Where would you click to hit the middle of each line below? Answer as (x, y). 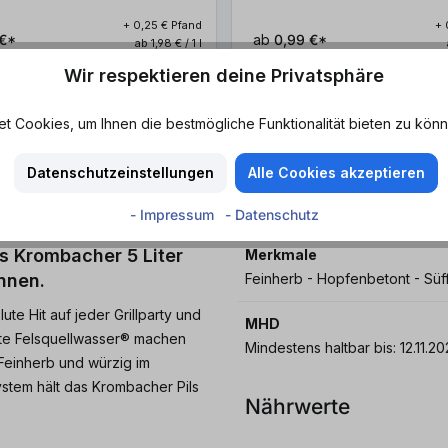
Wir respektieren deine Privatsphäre (224, 76)
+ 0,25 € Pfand (162, 25)
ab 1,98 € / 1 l (168, 43)
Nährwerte (297, 407)
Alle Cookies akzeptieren (336, 172)
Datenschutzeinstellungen (120, 172)
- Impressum (173, 214)
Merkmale (281, 255)
